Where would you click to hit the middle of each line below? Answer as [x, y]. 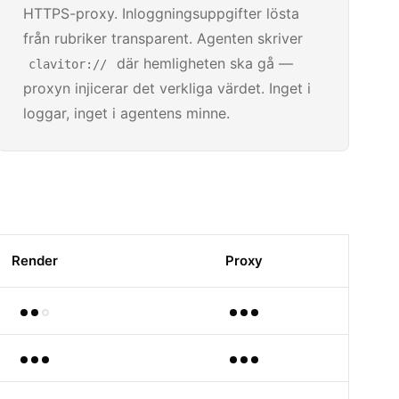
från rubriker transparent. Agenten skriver [163, 38]
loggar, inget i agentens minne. [127, 113]
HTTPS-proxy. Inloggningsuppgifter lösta [162, 13]
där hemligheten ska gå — [203, 63]
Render [35, 260]
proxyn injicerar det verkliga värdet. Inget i [167, 88]
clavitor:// [68, 64]
